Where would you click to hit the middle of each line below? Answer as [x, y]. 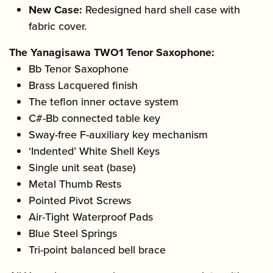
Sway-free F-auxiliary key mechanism [118, 135]
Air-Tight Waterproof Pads [91, 217]
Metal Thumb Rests [75, 184]
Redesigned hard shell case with [161, 10]
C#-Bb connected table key [94, 119]
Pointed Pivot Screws [80, 201]
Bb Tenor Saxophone [79, 69]
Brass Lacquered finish [83, 86]
